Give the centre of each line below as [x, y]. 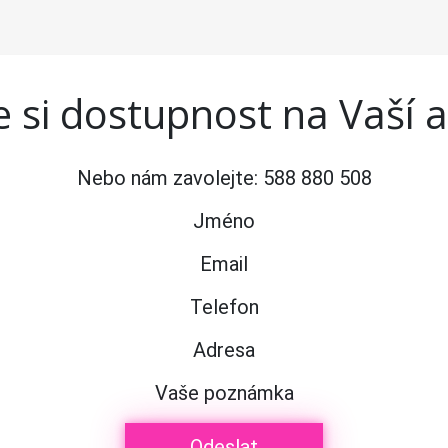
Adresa [224, 349]
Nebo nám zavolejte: [169, 177]
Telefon [224, 306]
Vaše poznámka [224, 392]
